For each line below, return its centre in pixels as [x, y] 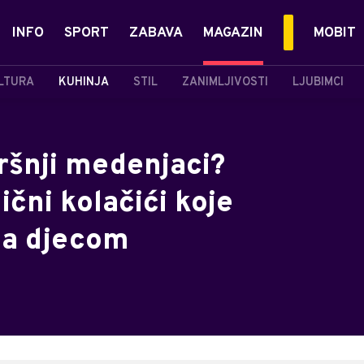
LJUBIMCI [318, 82]
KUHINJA [84, 82]
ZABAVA [156, 33]
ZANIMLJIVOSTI [225, 82]
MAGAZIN [233, 33]
